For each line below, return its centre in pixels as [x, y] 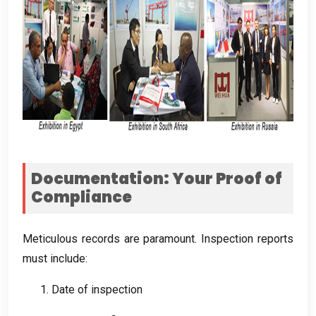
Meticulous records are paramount [109, 238]
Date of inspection [97, 289]
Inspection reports [248, 238]
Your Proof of [227, 178]
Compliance [81, 197]
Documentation [97, 178]
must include [54, 258]
